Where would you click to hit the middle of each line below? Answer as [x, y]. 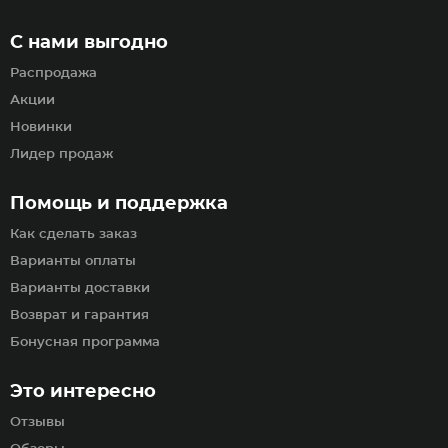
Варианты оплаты [73, 261]
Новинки [41, 127]
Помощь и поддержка [119, 204]
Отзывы [37, 422]
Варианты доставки [80, 288]
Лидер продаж [61, 154]
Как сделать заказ [73, 234]
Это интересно [83, 392]
